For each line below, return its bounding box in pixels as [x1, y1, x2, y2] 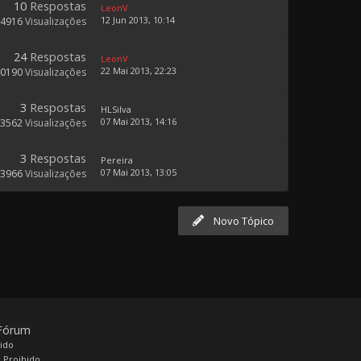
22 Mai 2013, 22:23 [101, 64, 176, 77]
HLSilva [101, 103, 131, 115]
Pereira [101, 154, 133, 166]
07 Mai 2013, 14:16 [101, 115, 176, 127]
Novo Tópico [214, 214, 274, 228]
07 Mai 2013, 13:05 [101, 166, 176, 178]
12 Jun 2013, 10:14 [101, 14, 175, 26]
